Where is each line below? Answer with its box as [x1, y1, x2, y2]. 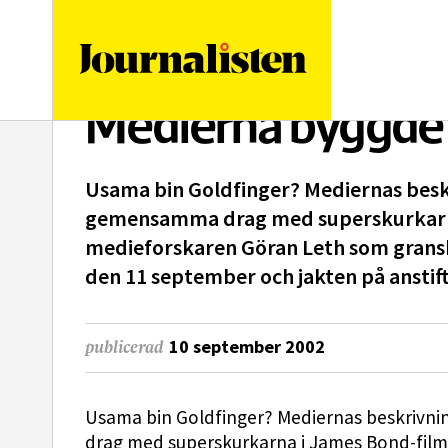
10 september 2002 [169, 334, 325, 359]
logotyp [306, 23, 361, 43]
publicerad [85, 338, 163, 358]
